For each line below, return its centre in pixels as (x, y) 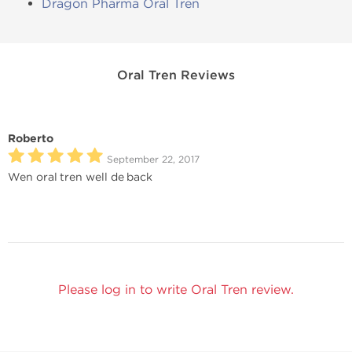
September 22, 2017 (153, 159)
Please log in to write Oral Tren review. (176, 290)
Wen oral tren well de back (81, 177)
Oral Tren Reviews (176, 75)
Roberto (31, 139)
